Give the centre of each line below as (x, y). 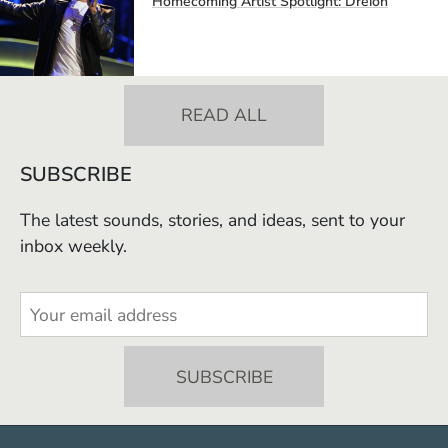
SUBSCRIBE (76, 175)
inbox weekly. (73, 246)
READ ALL (224, 115)
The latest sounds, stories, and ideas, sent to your (212, 220)
